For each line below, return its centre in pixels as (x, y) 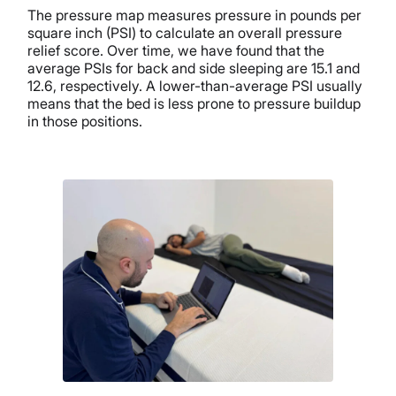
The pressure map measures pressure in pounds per (195, 15)
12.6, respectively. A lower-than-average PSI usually (195, 85)
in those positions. (85, 121)
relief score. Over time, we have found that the (176, 50)
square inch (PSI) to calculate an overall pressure (185, 32)
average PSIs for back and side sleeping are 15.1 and (194, 68)
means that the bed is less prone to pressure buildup (194, 103)
